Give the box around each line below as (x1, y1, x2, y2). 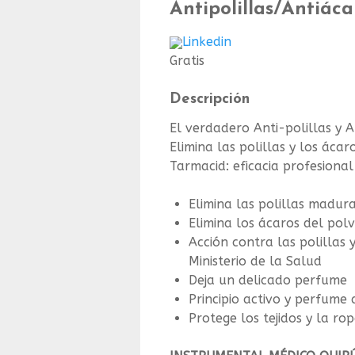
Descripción (170, 92, 250, 108)
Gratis (170, 53, 204, 69)
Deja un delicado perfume (189, 273, 347, 288)
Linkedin (182, 34, 231, 50)
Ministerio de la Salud (189, 254, 322, 269)
